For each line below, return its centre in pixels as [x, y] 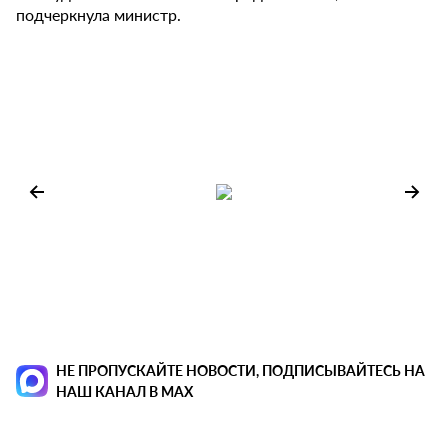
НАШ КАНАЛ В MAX [124, 391]
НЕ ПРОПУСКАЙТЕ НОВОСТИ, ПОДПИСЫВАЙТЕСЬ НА [240, 370]
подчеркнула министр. [98, 15]
